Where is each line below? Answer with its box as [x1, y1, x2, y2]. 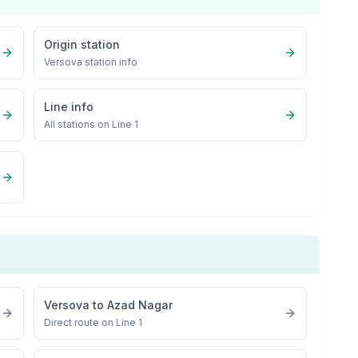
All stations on [44, 118, 113, 130]
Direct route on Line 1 [44, 316, 143, 328]
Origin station [44, 38, 121, 51]
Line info [44, 100, 94, 113]
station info [82, 56, 138, 68]
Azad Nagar [107, 298, 173, 312]
